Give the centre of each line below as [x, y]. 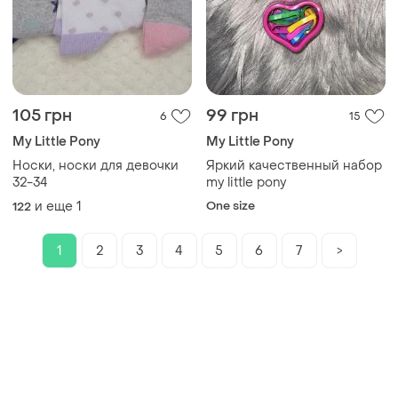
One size [231, 206]
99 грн [232, 116]
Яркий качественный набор [294, 166]
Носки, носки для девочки [96, 166]
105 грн [42, 116]
